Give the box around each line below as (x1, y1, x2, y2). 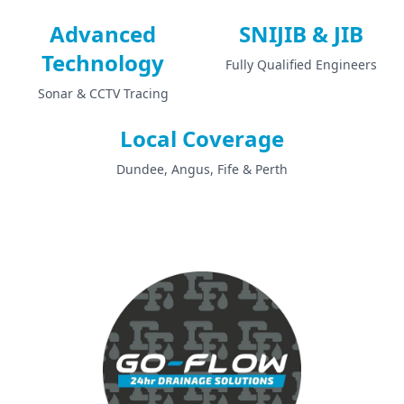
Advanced (50, 19, 156, 49)
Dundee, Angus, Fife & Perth (116, 161, 288, 178)
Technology (41, 48, 164, 78)
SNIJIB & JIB (239, 19, 363, 49)
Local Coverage (120, 124, 284, 153)
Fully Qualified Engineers (225, 56, 377, 73)
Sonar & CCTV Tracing (37, 85, 169, 102)
